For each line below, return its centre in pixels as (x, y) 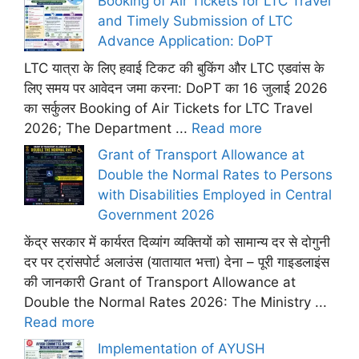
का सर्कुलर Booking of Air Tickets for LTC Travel (168, 108)
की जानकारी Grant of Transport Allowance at (160, 282)
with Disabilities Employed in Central (215, 195)
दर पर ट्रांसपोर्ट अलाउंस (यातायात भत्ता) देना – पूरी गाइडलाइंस (177, 262)
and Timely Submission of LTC (195, 21)
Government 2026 (156, 215)
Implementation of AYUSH (182, 349)
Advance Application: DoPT (186, 41)
